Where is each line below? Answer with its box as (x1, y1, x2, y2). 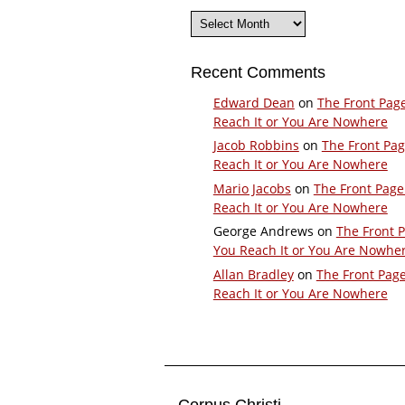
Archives (189, 9, 226, 23)
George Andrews (212, 222, 314, 240)
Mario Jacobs (212, 179, 291, 197)
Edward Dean (212, 93, 295, 111)
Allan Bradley (212, 266, 294, 284)
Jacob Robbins (212, 137, 299, 155)
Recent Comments (190, 63, 325, 82)
